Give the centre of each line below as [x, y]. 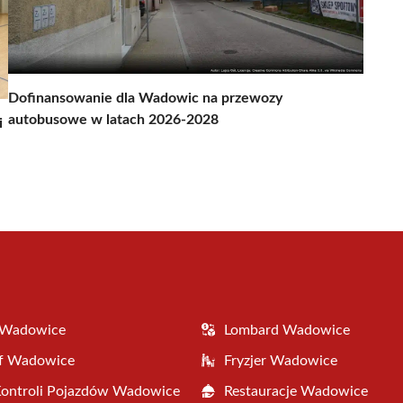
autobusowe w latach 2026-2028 [113, 119]
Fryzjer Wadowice [281, 360]
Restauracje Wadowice [296, 391]
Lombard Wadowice [287, 330]
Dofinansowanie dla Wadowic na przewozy [145, 98]
